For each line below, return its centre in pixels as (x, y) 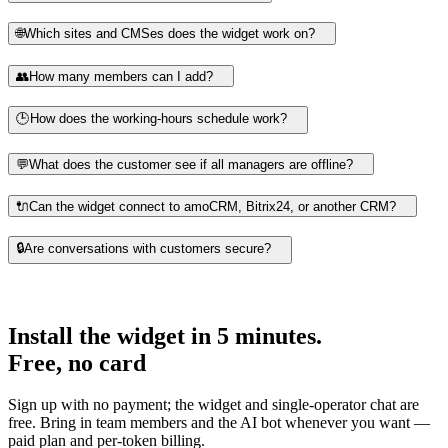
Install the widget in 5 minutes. (165, 335)
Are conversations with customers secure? (147, 248)
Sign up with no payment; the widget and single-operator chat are (213, 405)
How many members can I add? (121, 76)
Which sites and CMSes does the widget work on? (169, 34)
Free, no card (77, 362)
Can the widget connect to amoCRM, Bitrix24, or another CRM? (212, 207)
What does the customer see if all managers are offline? (191, 165)
